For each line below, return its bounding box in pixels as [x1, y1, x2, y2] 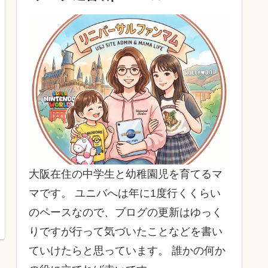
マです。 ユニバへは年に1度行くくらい [29, 187, 221, 199]
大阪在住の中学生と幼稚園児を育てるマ [29, 167, 223, 180]
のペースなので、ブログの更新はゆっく [29, 206, 223, 218]
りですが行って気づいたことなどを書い [29, 225, 223, 237]
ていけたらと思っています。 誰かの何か [29, 244, 226, 257]
